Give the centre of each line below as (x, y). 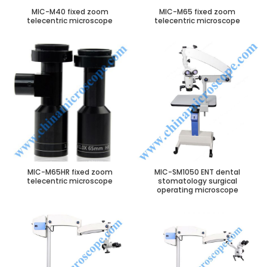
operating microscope (197, 190)
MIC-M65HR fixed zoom (70, 172)
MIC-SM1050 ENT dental (197, 172)
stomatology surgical (197, 181)
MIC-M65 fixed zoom (197, 12)
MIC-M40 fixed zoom (70, 12)
